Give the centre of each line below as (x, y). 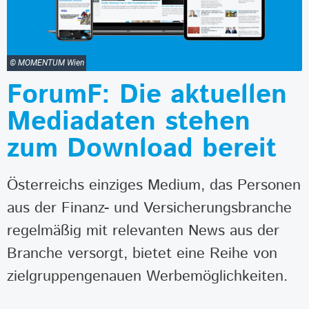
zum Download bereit (142, 149)
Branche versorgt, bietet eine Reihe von (142, 253)
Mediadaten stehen (129, 122)
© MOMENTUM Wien (47, 63)
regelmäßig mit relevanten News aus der (143, 230)
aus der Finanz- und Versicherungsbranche (149, 208)
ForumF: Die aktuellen (147, 95)
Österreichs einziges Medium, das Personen (154, 185)
